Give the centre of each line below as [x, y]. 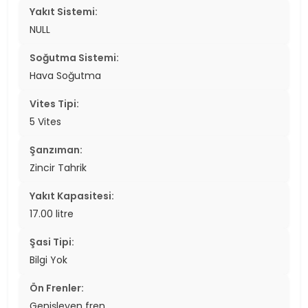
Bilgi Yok [48, 260]
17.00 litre [52, 213]
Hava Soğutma [65, 75]
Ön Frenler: [57, 288]
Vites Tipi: [54, 103]
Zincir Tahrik [58, 167]
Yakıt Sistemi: [64, 11]
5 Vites [45, 121]
